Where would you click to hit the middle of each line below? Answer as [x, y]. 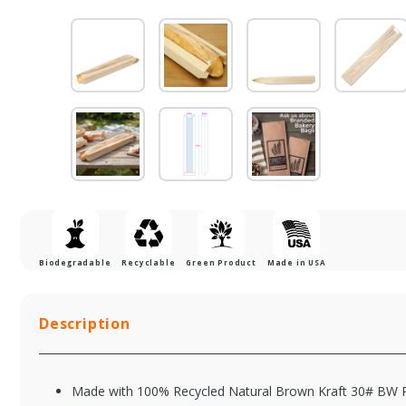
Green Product [221, 262]
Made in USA [296, 262]
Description [85, 324]
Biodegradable [75, 262]
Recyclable [149, 262]
